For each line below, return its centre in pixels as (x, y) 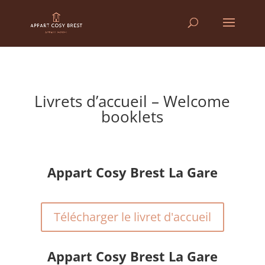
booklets (132, 117)
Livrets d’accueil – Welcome (132, 101)
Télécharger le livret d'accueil (132, 217)
